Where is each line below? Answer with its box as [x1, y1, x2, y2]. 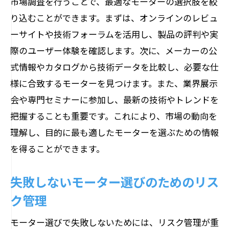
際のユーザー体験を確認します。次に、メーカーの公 [10, 44, 217, 57]
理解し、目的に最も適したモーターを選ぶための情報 [10, 126, 219, 139]
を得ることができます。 [10, 142, 105, 155]
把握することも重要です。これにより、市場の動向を [10, 109, 217, 122]
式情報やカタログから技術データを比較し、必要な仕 [10, 60, 219, 73]
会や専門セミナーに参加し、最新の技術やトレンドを [10, 93, 219, 106]
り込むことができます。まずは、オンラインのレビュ [10, 11, 218, 24]
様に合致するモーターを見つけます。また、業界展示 [10, 77, 218, 89]
